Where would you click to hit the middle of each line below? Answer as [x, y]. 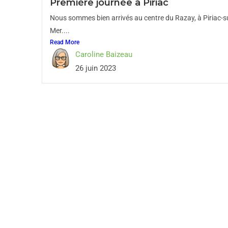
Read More [65, 42]
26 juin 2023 [96, 68]
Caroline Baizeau [104, 54]
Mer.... [60, 31]
